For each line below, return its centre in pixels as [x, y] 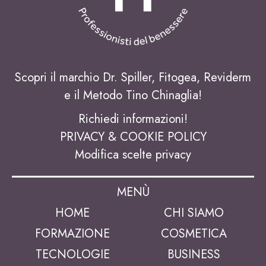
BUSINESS [194, 254]
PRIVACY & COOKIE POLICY [133, 137]
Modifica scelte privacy [133, 154]
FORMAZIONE [72, 233]
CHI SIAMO [194, 213]
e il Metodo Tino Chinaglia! [133, 95]
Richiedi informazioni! [133, 119]
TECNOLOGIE [72, 254]
